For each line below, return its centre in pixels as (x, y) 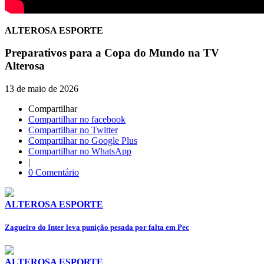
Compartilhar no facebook (77, 120)
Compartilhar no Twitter (73, 130)
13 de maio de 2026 (42, 89)
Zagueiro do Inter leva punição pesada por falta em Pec (97, 227)
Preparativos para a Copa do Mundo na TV (112, 53)
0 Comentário (54, 173)
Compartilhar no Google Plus (83, 141)
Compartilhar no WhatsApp (80, 151)
